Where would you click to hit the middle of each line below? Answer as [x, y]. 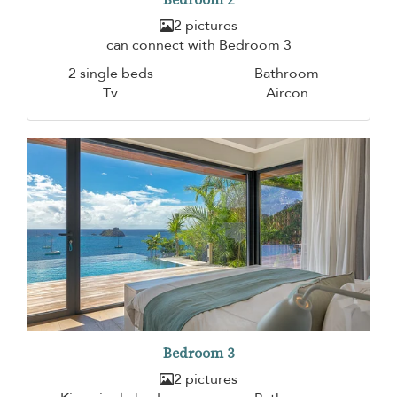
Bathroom [287, 74]
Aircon [287, 93]
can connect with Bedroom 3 [198, 46]
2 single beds [110, 74]
